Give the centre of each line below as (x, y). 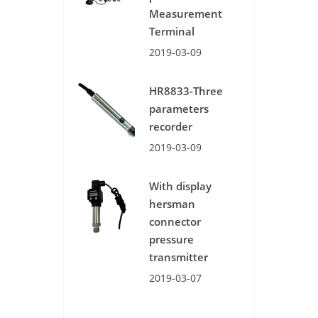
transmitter (179, 257)
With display (180, 186)
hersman (172, 204)
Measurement (186, 13)
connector (175, 221)
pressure (171, 239)
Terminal (172, 31)
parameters (179, 109)
